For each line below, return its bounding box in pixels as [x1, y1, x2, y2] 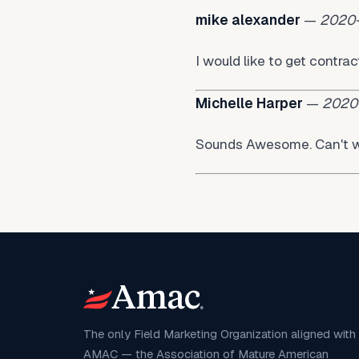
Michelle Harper [196, 95, 303, 112]
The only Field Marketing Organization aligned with [83, 326, 356, 341]
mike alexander [196, 11, 301, 29]
